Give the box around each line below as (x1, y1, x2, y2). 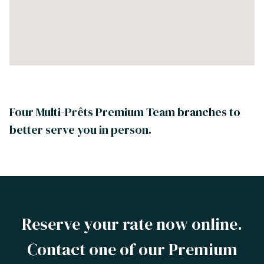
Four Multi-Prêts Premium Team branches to (9, 104, 240, 121)
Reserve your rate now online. (22, 213, 242, 236)
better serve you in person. (9, 121, 151, 138)
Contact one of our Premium (27, 238, 237, 261)
